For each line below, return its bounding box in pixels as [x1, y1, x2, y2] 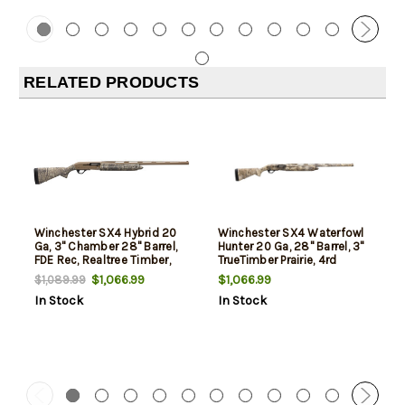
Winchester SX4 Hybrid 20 [33, 226, 177, 240]
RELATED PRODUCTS [24, 73, 199, 92]
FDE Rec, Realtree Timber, [33, 253, 171, 268]
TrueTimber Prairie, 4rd [217, 253, 337, 268]
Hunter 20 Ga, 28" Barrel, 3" [217, 240, 364, 254]
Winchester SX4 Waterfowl [217, 226, 364, 240]
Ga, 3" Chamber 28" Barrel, [33, 240, 177, 254]
